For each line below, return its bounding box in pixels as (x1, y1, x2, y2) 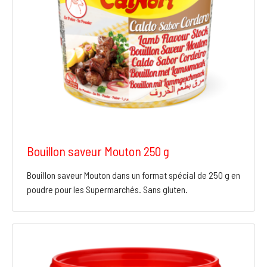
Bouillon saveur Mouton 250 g (27, 143, 169, 159)
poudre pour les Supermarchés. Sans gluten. (27, 184, 188, 195)
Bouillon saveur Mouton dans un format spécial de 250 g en (27, 169, 240, 181)
